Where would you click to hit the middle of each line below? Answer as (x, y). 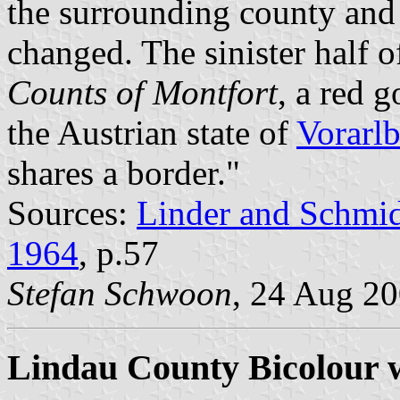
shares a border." (124, 173)
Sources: (72, 213)
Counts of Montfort (142, 93)
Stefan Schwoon (120, 294)
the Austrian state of (152, 133)
